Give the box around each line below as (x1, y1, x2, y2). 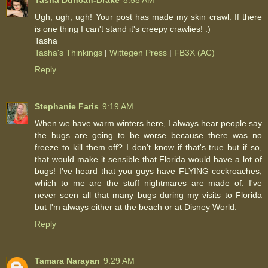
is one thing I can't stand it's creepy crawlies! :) (35, 24, 211, 34)
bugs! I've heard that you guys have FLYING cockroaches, (35, 166, 262, 176)
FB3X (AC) (174, 48, 215, 58)
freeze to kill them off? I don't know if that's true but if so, (35, 142, 262, 153)
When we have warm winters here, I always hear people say (35, 118, 262, 129)
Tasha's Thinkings (35, 48, 102, 58)
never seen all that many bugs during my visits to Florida (35, 190, 262, 200)
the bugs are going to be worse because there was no (35, 130, 262, 141)
